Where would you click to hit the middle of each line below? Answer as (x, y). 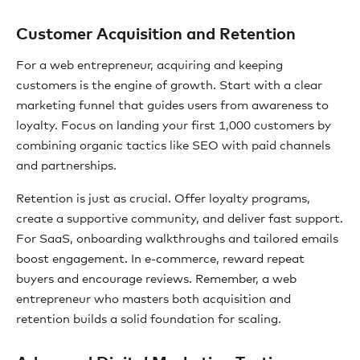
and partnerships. (66, 166)
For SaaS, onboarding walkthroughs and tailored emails (177, 239)
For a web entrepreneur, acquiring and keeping (149, 65)
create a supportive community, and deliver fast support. (180, 219)
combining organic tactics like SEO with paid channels (173, 146)
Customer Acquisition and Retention (156, 35)
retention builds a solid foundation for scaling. (149, 319)
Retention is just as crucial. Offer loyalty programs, (163, 199)
